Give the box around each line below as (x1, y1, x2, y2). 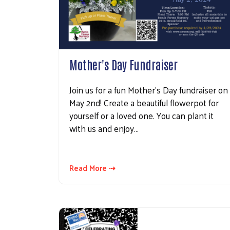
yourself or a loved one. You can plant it (69, 107, 214, 123)
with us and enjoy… (69, 120, 139, 136)
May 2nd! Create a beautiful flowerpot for (69, 94, 219, 110)
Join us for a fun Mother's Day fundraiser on (69, 82, 228, 98)
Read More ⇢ (69, 160, 116, 175)
